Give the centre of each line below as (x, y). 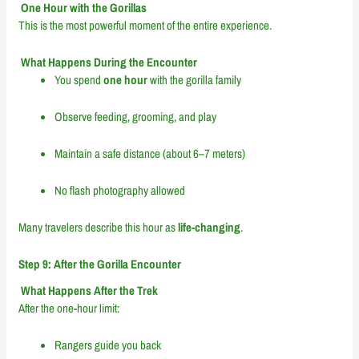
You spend (79, 80)
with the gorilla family (195, 80)
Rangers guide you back (108, 345)
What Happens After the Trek (89, 290)
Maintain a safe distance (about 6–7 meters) (150, 154)
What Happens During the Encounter (108, 63)
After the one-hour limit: (69, 308)
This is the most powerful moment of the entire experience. (145, 26)
